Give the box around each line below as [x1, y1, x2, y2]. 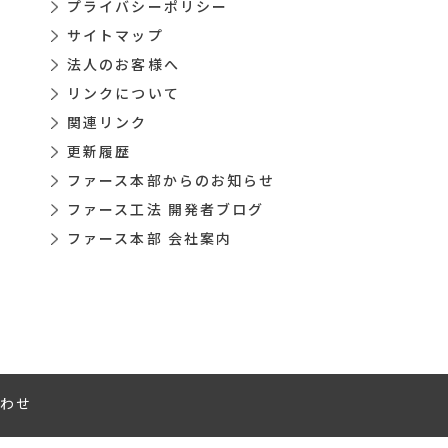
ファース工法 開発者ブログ [67, 199, 265, 219]
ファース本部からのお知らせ [67, 170, 276, 190]
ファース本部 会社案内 [67, 228, 233, 248]
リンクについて [67, 83, 180, 103]
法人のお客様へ [67, 54, 180, 74]
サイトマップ [67, 25, 164, 45]
